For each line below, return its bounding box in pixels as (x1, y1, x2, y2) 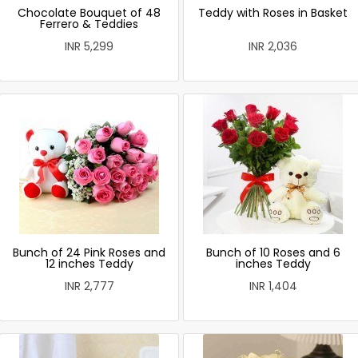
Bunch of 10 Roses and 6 (205, 245, 340, 261)
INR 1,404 (249, 278, 297, 294)
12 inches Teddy (45, 256, 133, 272)
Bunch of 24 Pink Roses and (13, 245, 165, 261)
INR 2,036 (249, 38, 297, 54)
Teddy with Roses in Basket (198, 5, 348, 21)
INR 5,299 (65, 38, 113, 54)
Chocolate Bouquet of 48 (18, 5, 161, 21)
